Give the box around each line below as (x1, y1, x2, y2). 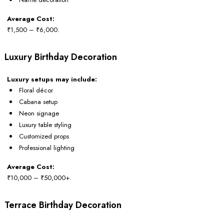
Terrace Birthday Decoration (4, 198, 121, 212)
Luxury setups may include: (7, 74, 97, 84)
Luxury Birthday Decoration (4, 50, 117, 64)
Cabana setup (19, 97, 57, 107)
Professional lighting (19, 143, 74, 153)
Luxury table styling (19, 120, 71, 130)
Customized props (19, 131, 69, 141)
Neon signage (19, 108, 59, 118)
